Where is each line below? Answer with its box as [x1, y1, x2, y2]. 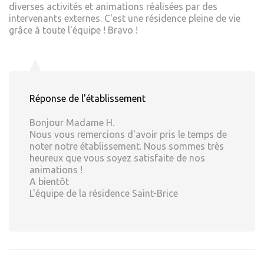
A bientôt [29, 176, 69, 187]
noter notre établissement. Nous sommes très [29, 141, 224, 152]
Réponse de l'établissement [29, 93, 146, 104]
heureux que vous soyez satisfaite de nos [29, 153, 205, 164]
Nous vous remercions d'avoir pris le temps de [29, 129, 227, 140]
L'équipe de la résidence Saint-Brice [29, 188, 178, 199]
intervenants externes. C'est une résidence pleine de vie [9, 13, 240, 24]
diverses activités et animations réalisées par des [9, 1, 217, 12]
